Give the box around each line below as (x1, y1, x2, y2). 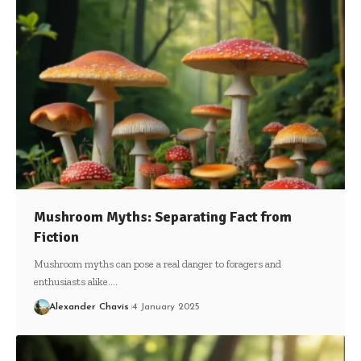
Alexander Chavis (48, 302, 129, 313)
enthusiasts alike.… (33, 276, 118, 288)
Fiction (33, 228, 79, 247)
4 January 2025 (131, 302, 200, 313)
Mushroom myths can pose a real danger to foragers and (33, 258, 281, 271)
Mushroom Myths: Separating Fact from (33, 208, 292, 226)
